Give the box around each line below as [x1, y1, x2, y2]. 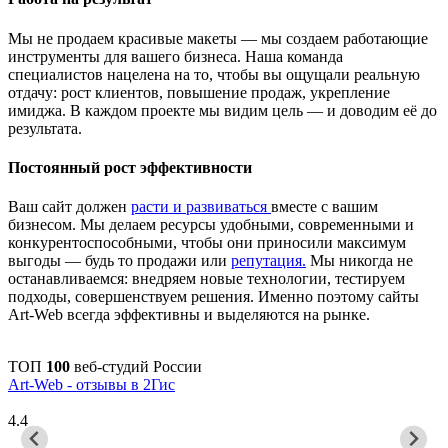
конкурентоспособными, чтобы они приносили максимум [8, 234, 406, 252]
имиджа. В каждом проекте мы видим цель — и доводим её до [8, 101, 437, 119]
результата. [8, 119, 82, 137]
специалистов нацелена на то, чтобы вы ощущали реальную [8, 65, 420, 83]
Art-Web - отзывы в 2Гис [8, 376, 175, 394]
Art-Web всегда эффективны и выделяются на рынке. [8, 306, 370, 324]
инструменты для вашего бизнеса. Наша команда [8, 47, 343, 65]
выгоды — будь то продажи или [8, 252, 231, 270]
